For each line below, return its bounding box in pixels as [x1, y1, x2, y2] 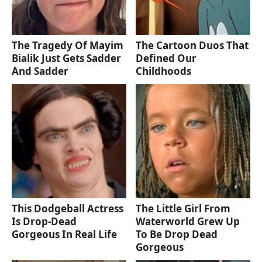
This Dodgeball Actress [12, 202, 123, 216]
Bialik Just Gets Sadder [12, 51, 121, 65]
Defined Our [136, 51, 197, 65]
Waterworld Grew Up [136, 215, 240, 229]
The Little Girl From [136, 202, 231, 216]
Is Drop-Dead [12, 215, 77, 229]
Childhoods [136, 64, 192, 78]
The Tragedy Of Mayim [12, 38, 123, 52]
